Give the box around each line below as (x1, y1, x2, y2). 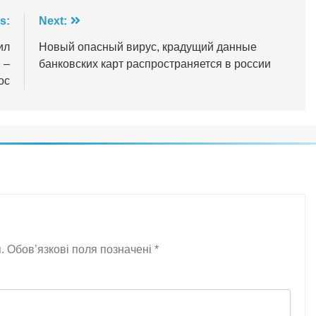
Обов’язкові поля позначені (7, 243, 154, 255)
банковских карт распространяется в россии (38, 57, 271, 70)
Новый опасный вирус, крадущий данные (38, 40, 257, 53)
